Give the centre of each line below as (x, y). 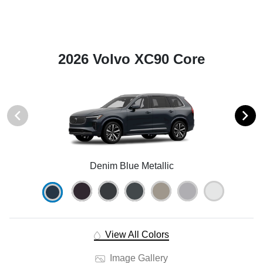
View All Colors (136, 235)
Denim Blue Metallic (131, 166)
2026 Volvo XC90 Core (131, 59)
